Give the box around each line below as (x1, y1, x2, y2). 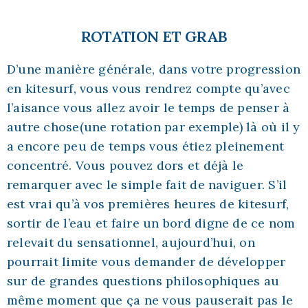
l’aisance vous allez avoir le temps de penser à (7, 99, 290, 115)
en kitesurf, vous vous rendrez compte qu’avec (7, 80, 290, 96)
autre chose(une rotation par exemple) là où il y (7, 118, 300, 135)
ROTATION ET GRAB (80, 26, 228, 46)
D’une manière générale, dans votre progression (7, 60, 301, 77)
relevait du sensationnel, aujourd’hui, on (7, 234, 255, 250)
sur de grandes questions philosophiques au (7, 272, 280, 289)
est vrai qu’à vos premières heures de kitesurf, (7, 195, 289, 212)
